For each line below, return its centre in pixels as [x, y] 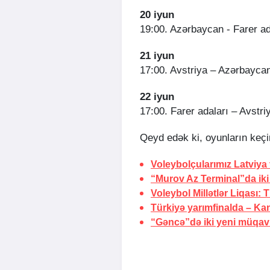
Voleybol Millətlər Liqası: [207, 193]
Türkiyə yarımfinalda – [202, 208]
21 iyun [157, 56]
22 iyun [157, 97]
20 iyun [157, 15]
